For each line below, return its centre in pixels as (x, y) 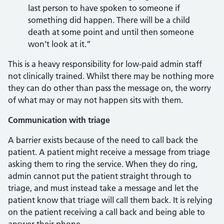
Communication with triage (59, 120)
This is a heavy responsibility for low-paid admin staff (105, 64)
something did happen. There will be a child (109, 20)
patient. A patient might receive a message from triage (109, 152)
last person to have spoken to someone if (104, 8)
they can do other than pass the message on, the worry (109, 88)
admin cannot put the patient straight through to (100, 176)
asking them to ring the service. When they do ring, (103, 164)
